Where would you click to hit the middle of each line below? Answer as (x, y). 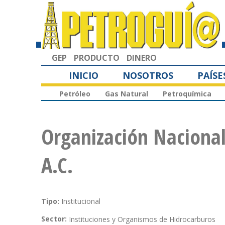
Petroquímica (187, 94)
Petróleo (75, 94)
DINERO (142, 58)
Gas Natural (127, 94)
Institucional (81, 201)
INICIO (84, 75)
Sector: (55, 219)
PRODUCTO (97, 58)
